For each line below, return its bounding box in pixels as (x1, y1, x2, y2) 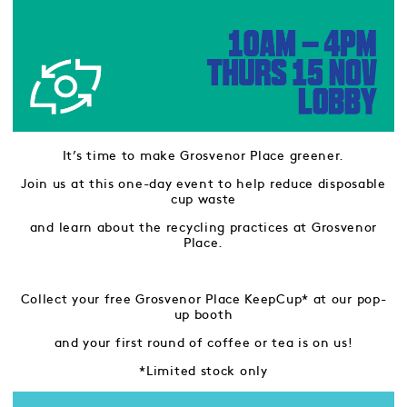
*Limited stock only (139, 365, 268, 377)
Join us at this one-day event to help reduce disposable (21, 178, 386, 190)
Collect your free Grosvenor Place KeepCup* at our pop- (20, 293, 387, 305)
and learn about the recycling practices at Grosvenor (29, 222, 378, 233)
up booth (174, 309, 233, 321)
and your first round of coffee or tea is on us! (54, 337, 353, 349)
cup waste (170, 194, 237, 205)
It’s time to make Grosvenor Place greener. (62, 150, 345, 162)
